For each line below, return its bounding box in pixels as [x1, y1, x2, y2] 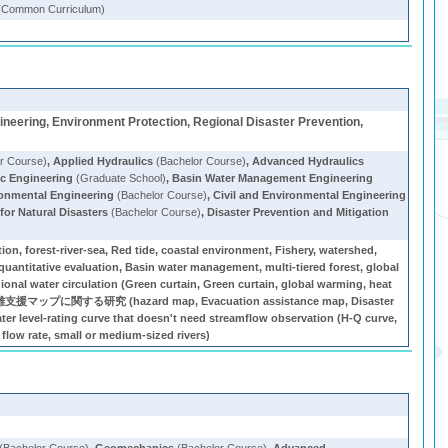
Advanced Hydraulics [252, 155, 365, 167]
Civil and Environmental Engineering [213, 189, 407, 201]
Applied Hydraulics [53, 155, 154, 167]
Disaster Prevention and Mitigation [207, 206, 390, 218]
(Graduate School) [73, 172, 167, 184]
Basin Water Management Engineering [172, 172, 374, 184]
